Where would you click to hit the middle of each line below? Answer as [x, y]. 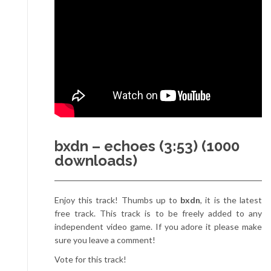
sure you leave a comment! [105, 240]
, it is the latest [231, 200]
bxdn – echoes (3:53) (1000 [147, 146]
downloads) [96, 161]
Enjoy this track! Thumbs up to [118, 200]
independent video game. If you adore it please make [158, 227]
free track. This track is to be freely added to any [158, 213]
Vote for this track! [90, 259]
